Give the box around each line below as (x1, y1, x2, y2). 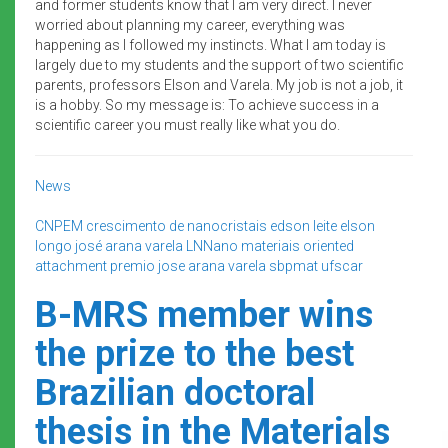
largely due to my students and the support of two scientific (35, 56, 404, 73)
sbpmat (269, 257, 318, 274)
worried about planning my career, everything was (35, 16, 345, 33)
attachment (35, 257, 107, 274)
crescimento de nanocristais (86, 217, 267, 234)
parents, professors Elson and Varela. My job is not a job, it (35, 76, 403, 93)
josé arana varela (75, 237, 183, 254)
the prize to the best (35, 332, 354, 375)
